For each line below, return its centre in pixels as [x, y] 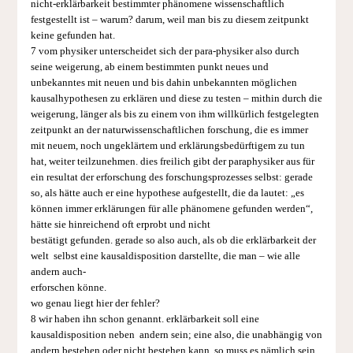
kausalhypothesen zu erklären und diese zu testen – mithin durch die [176, 98]
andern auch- [58, 271]
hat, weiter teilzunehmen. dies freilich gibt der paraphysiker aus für [172, 161]
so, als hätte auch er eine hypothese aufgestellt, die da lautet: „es [167, 193]
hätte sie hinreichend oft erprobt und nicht [120, 224]
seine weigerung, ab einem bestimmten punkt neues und [149, 67]
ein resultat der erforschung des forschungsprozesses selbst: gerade [171, 177]
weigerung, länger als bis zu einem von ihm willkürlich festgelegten [175, 114]
